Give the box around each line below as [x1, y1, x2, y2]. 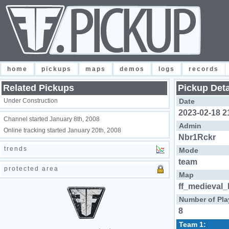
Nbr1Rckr [178, 133, 216, 142]
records [189, 65, 219, 73]
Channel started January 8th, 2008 [4, 116, 100, 123]
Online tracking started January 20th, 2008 [4, 127, 121, 134]
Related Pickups [3, 83, 74, 93]
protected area [4, 165, 59, 172]
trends [4, 145, 28, 152]
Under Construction [4, 97, 58, 104]
